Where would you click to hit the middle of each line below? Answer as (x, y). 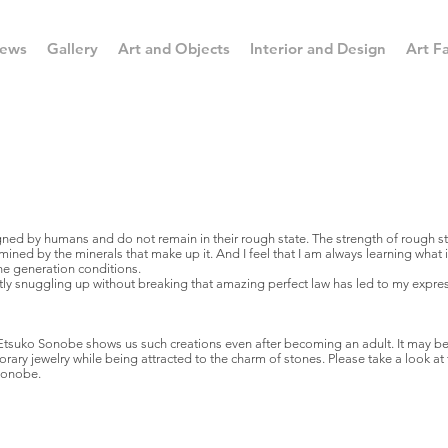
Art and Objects (174, 48)
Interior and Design (318, 48)
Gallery (72, 48)
